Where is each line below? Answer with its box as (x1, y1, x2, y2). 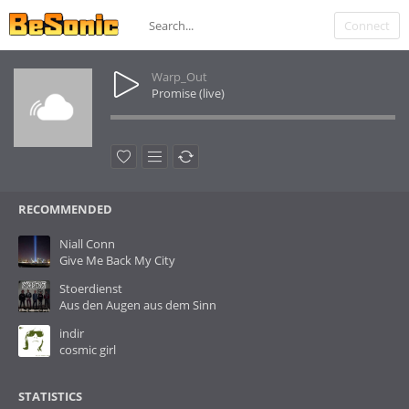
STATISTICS (18, 388, 82, 404)
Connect (344, 17, 390, 34)
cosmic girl (59, 341, 116, 358)
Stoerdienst (59, 280, 122, 297)
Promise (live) (152, 85, 225, 101)
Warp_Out (152, 68, 207, 85)
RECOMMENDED (18, 201, 112, 217)
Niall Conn (59, 236, 115, 252)
